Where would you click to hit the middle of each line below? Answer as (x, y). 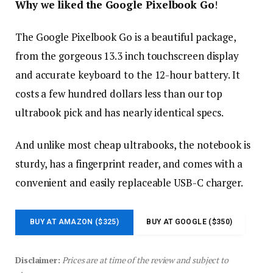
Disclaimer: (38, 260)
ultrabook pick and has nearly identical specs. (120, 113)
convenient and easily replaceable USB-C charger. (129, 183)
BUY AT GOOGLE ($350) (190, 222)
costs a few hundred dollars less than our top (119, 94)
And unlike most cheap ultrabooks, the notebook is (133, 145)
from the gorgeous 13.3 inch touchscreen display (127, 56)
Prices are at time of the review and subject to (146, 260)
